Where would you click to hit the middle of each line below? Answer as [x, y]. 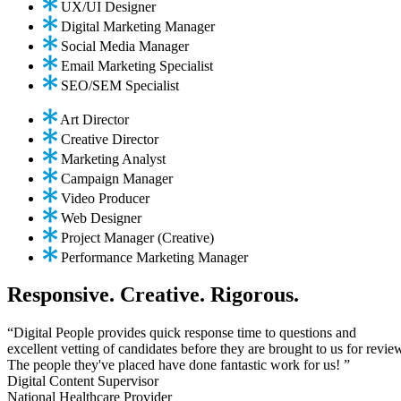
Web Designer [101, 218]
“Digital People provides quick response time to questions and [182, 333]
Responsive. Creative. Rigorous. [153, 295]
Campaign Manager [117, 178]
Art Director [94, 119]
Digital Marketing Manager [138, 26]
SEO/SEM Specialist [120, 85]
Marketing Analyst [113, 158]
